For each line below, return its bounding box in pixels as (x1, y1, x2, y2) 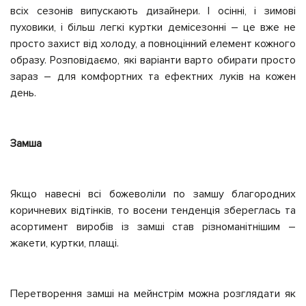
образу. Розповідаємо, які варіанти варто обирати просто (10, 53, 296, 67)
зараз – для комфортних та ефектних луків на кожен (10, 70, 296, 83)
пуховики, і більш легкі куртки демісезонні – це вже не (10, 20, 296, 34)
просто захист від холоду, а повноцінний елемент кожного (10, 37, 296, 51)
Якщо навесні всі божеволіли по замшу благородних (10, 187, 296, 201)
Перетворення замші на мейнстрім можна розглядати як (10, 287, 296, 301)
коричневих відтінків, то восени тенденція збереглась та (10, 204, 296, 217)
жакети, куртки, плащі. (10, 236, 119, 250)
